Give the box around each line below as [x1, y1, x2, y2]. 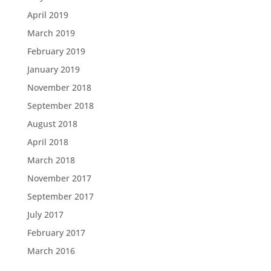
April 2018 [27, 136, 68, 148]
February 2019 [27, 45, 85, 57]
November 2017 [27, 172, 91, 184]
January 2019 [27, 64, 80, 75]
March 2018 [27, 154, 75, 166]
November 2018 [27, 82, 91, 93]
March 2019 [27, 27, 75, 39]
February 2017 [27, 227, 85, 238]
